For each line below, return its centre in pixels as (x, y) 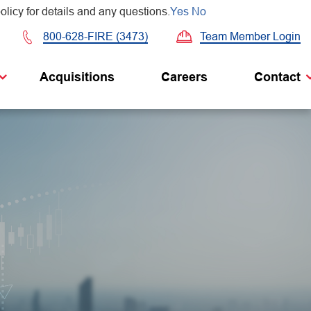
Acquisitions (77, 77)
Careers (184, 77)
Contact (277, 77)
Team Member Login (250, 36)
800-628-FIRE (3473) (95, 36)
